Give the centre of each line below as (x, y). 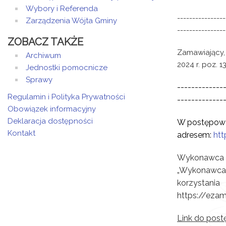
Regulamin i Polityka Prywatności (66, 97)
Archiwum (43, 55)
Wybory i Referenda (62, 9)
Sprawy (39, 80)
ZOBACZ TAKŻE (45, 42)
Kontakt (21, 133)
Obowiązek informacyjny (52, 109)
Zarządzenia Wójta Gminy (71, 21)
